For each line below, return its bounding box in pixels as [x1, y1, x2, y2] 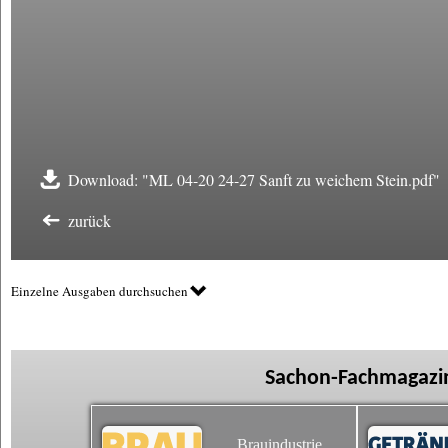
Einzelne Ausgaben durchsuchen [11, 282, 188, 300]
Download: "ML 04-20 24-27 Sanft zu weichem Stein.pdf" [68, 169, 440, 190]
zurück [68, 210, 111, 231]
